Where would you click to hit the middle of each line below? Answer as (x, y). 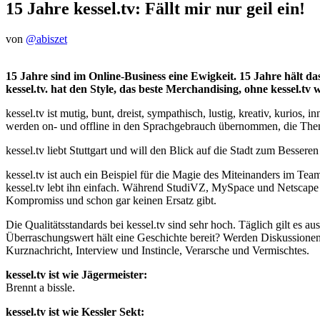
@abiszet (46, 39)
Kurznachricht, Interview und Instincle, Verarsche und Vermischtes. (157, 250)
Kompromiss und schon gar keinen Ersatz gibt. (111, 200)
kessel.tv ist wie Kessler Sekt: (75, 311)
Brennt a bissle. (40, 287)
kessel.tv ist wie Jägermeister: (76, 274)
